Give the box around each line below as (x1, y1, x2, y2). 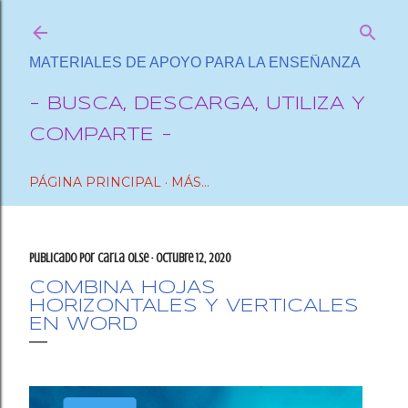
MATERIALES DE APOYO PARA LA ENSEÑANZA (29, 55, 361, 70)
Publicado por (29, 251, 97, 265)
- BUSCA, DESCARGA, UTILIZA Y (29, 96, 365, 113)
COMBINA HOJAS (29, 280, 216, 297)
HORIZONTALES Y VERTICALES (29, 298, 359, 315)
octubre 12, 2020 (156, 251, 230, 265)
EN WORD (29, 316, 138, 333)
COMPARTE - (29, 127, 172, 144)
